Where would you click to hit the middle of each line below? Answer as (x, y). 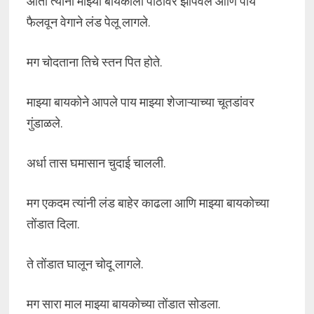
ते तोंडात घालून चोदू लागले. (85, 264)
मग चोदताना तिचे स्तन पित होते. (94, 62)
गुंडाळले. (45, 123)
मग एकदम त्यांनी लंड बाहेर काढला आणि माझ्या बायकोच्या (148, 203)
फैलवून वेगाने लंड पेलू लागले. (88, 22)
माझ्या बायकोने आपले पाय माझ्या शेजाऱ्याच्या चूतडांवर (140, 102)
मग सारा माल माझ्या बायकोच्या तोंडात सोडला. (123, 304)
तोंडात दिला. (53, 224)
